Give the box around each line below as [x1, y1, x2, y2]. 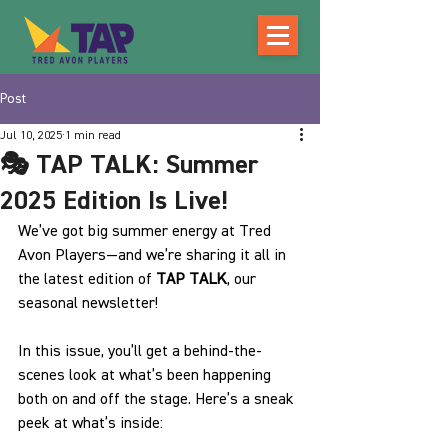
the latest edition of [18, 272, 156, 288]
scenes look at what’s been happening [18, 368, 275, 384]
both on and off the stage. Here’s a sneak [18, 392, 298, 408]
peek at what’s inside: [18, 416, 163, 432]
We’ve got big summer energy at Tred [18, 224, 275, 240]
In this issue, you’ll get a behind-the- [18, 344, 262, 360]
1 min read [65, 130, 121, 142]
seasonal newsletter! [18, 296, 158, 312]
